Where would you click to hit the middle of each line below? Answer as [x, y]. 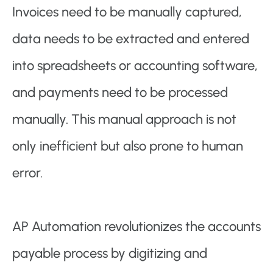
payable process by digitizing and [110, 253]
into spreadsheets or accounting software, [135, 66]
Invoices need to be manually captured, [127, 12]
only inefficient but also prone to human [128, 146]
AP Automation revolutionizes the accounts [136, 227]
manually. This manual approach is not [124, 119]
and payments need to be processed [120, 93]
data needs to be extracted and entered [131, 39]
